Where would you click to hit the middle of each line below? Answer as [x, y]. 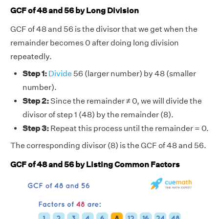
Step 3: [36, 128]
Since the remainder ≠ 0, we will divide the [125, 101]
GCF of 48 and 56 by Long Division [75, 10]
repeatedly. [31, 56]
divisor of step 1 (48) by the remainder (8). [98, 114]
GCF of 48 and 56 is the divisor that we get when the [104, 29]
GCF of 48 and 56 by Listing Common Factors [95, 165]
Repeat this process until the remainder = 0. [129, 128]
